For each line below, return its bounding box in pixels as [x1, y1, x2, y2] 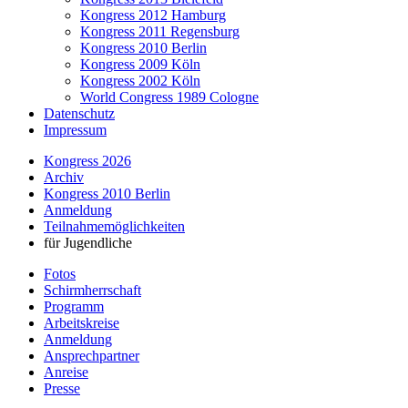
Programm [44, 299, 104, 314]
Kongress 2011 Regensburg [80, 24, 240, 39]
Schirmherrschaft [44, 282, 141, 298]
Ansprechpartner [44, 348, 139, 363]
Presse [44, 381, 80, 396]
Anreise [44, 364, 88, 380]
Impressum [44, 122, 107, 138]
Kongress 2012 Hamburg [80, 7, 226, 23]
